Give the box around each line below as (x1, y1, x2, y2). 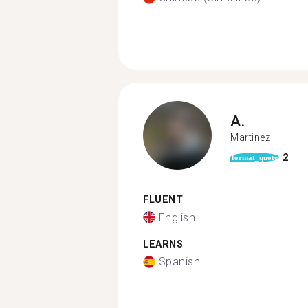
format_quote (232, 153, 278, 162)
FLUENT (143, 194, 183, 206)
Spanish (158, 255, 200, 268)
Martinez (230, 131, 270, 143)
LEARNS (143, 238, 183, 250)
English (158, 210, 195, 224)
